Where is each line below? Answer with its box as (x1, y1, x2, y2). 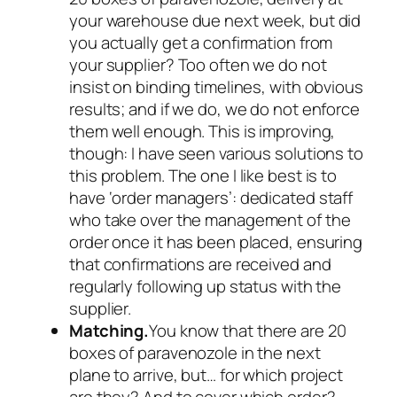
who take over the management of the (69, 208, 351, 232)
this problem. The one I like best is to (69, 164, 338, 188)
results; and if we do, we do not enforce (69, 97, 360, 121)
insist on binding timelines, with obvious (69, 75, 363, 99)
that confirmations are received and (69, 253, 331, 276)
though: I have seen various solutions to (69, 142, 363, 166)
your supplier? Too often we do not (69, 53, 327, 77)
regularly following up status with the (69, 275, 342, 299)
